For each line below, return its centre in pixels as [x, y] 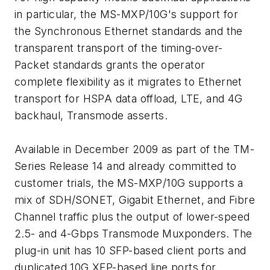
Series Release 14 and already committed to [126, 166]
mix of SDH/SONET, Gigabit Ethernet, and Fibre [135, 200]
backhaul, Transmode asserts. [91, 116]
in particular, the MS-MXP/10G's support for [127, 14]
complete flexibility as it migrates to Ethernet [128, 82]
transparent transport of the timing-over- [119, 48]
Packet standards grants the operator [110, 65]
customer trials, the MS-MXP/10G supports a [129, 183]
